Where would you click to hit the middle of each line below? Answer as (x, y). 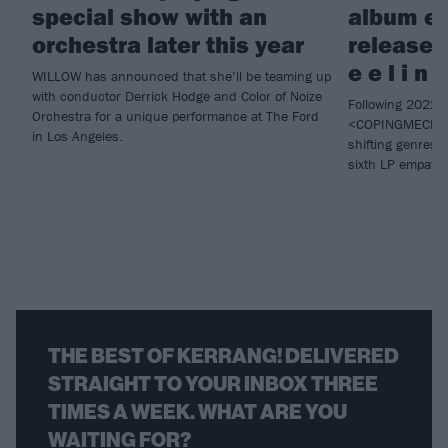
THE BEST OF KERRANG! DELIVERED (223, 356)
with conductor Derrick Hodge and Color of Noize (177, 96)
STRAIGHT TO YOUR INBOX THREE (213, 384)
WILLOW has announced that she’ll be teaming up (181, 76)
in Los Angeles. (77, 136)
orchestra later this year (168, 44)
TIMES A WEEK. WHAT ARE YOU (197, 412)
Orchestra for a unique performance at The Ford (175, 116)
